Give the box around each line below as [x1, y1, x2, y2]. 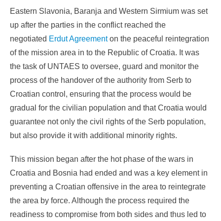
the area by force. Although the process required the [10, 196, 189, 205]
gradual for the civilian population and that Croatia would [10, 104, 207, 112]
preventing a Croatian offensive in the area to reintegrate [10, 183, 206, 191]
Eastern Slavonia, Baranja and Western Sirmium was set [10, 7, 208, 16]
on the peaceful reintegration [110, 35, 209, 43]
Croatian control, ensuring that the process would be [10, 90, 191, 99]
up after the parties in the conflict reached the [10, 21, 166, 30]
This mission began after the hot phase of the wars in [10, 155, 193, 164]
